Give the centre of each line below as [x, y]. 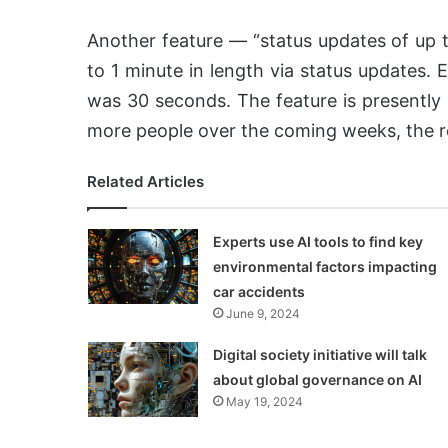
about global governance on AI [317, 380]
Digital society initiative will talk [319, 355]
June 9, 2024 [262, 314]
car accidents [258, 292]
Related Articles [145, 182]
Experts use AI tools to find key [317, 242]
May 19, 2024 [264, 402]
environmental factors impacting [324, 267]
